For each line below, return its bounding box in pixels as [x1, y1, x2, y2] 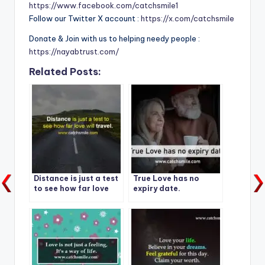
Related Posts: [29, 66, 101, 78]
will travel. [34, 194, 75, 203]
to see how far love [34, 184, 109, 193]
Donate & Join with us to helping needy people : [29, 33, 200, 43]
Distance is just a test [34, 174, 118, 183]
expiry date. [133, 184, 180, 193]
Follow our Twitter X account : [29, 13, 141, 23]
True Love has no [133, 174, 199, 183]
